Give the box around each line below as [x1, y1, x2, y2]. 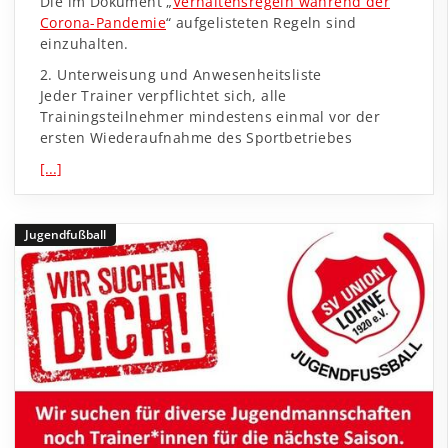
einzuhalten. [40, 33, 129, 53]
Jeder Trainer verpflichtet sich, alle [40, 85, 287, 105]
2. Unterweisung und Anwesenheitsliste [40, 64, 322, 84]
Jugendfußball [25, 225, 106, 243]
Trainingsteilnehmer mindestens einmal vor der [40, 106, 380, 126]
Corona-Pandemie [40, 12, 167, 32]
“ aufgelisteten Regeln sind [166, 12, 357, 32]
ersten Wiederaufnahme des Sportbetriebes [40, 127, 352, 147]
